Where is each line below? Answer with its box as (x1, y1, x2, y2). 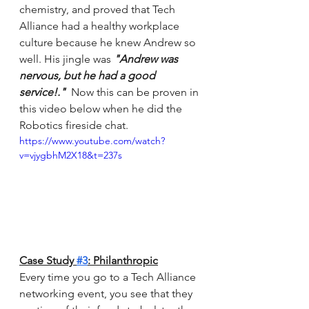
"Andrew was (114, 52, 181, 66)
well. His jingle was (19, 52, 114, 66)
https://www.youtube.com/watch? (19, 134, 165, 147)
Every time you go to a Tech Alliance (19, 270, 199, 284)
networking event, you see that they (19, 287, 195, 301)
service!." (19, 85, 71, 99)
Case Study (19, 254, 77, 268)
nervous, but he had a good (19, 68, 158, 82)
